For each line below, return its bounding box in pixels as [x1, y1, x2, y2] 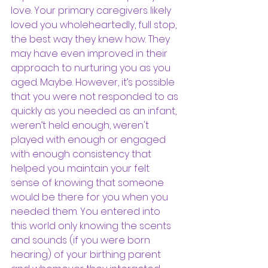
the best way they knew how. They [11, 32, 172, 46]
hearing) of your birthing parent [11, 247, 163, 261]
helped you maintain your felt [11, 161, 152, 175]
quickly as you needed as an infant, [11, 103, 179, 118]
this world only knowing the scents [11, 218, 173, 233]
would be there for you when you [11, 190, 170, 204]
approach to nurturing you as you [11, 60, 173, 75]
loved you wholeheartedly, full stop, [11, 17, 179, 32]
